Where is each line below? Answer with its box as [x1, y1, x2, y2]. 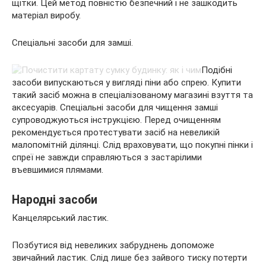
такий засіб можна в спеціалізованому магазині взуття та [12, 90, 253, 100]
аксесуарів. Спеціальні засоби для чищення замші [12, 102, 218, 113]
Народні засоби [12, 193, 97, 207]
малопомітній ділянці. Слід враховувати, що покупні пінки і [12, 140, 253, 150]
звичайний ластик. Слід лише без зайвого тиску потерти [12, 252, 247, 263]
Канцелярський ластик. [12, 213, 109, 223]
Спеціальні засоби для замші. [12, 37, 133, 48]
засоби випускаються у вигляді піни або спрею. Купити [12, 77, 241, 88]
